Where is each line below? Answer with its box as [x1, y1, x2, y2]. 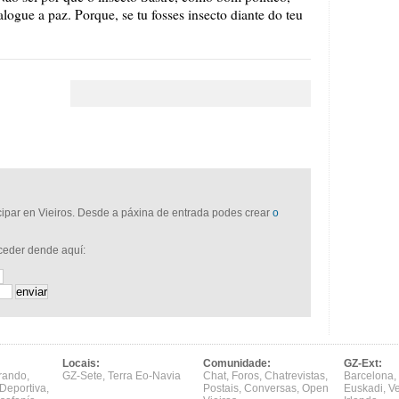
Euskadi [344, 382, 383, 395]
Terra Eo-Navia [108, 370, 181, 382]
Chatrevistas [265, 370, 325, 382]
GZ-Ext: [344, 357, 382, 370]
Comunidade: [203, 357, 271, 370]
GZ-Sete [62, 370, 102, 382]
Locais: [62, 357, 100, 370]
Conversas [244, 382, 297, 395]
